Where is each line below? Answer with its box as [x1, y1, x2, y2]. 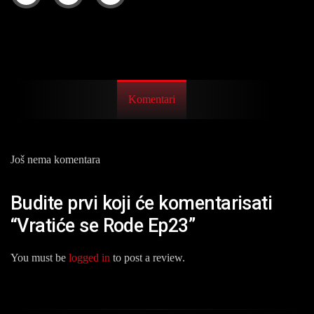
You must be [11, 251, 69, 264]
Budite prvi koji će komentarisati [11, 192, 273, 215]
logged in [69, 251, 110, 264]
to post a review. [110, 251, 185, 264]
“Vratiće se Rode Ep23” [11, 214, 196, 238]
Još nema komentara [11, 153, 100, 165]
